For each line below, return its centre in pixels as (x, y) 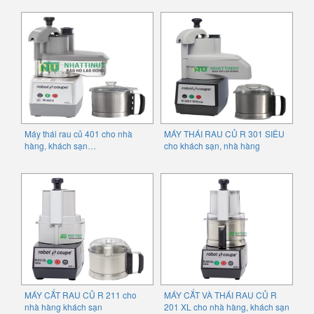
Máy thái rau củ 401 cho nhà (78, 133)
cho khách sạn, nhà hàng (212, 145)
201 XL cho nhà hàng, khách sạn (227, 306)
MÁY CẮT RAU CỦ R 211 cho (81, 294)
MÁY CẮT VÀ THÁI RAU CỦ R (220, 294)
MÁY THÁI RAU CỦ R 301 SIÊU (224, 133)
